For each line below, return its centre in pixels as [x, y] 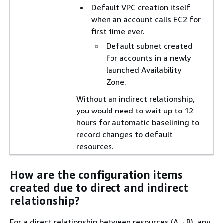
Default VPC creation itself [141, 7]
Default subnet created [149, 46]
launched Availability [144, 69]
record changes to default [124, 134]
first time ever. [118, 31]
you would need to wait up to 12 [135, 110]
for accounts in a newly [148, 57]
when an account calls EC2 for [146, 19]
